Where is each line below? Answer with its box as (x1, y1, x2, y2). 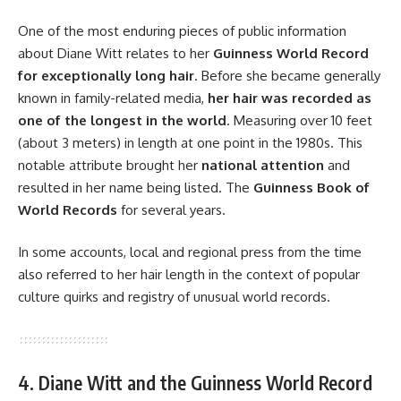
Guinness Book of (253, 178, 370, 196)
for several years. (117, 200, 226, 218)
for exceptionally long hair (18, 66, 194, 84)
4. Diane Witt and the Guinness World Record (18, 371, 372, 396)
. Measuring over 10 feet (226, 111, 372, 129)
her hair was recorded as (208, 89, 371, 107)
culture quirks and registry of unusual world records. (18, 288, 330, 306)
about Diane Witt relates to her (18, 44, 213, 62)
